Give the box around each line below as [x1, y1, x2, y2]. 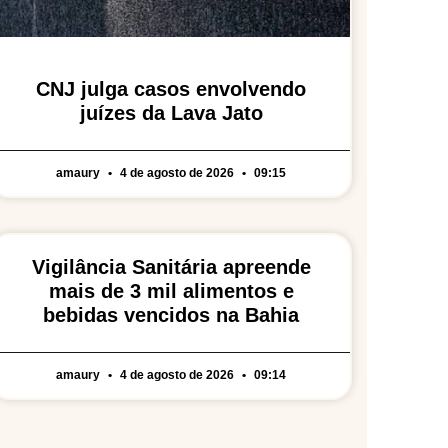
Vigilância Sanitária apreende [31, 255, 311, 278]
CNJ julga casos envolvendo [36, 77, 307, 100]
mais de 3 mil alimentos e [48, 279, 294, 302]
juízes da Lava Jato [79, 101, 263, 124]
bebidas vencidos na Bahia [43, 303, 300, 326]
